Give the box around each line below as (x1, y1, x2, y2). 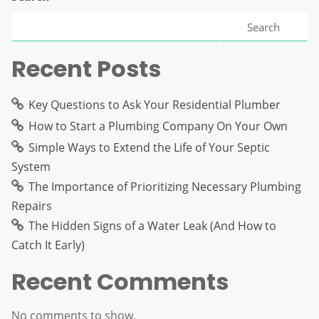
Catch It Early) (11, 236, 85, 253)
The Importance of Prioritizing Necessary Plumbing (28, 178, 301, 194)
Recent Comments (11, 265, 229, 298)
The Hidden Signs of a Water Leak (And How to (28, 217, 276, 234)
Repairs (11, 197, 52, 214)
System (11, 158, 51, 174)
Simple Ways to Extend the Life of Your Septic (28, 139, 270, 155)
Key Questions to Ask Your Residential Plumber (28, 96, 281, 113)
